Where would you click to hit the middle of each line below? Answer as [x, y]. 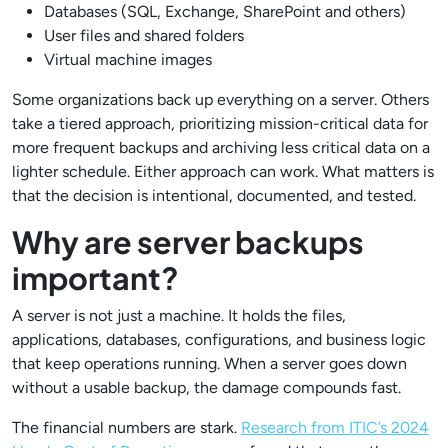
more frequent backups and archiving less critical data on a [221, 147]
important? [95, 277]
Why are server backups [188, 241]
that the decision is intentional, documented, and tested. [214, 195]
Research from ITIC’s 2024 [335, 427]
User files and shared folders [144, 35]
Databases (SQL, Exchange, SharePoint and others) [225, 11]
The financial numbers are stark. [126, 427]
